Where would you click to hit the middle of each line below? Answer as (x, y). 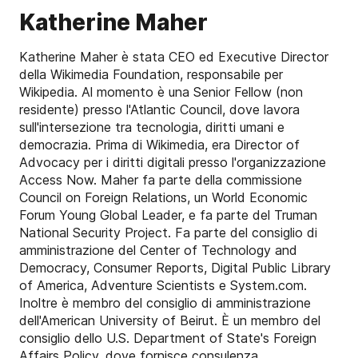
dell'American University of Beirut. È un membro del (170, 321)
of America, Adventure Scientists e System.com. (163, 286)
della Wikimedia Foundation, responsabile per (151, 75)
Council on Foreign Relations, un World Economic (163, 198)
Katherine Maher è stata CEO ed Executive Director (174, 57)
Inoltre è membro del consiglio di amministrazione (165, 303)
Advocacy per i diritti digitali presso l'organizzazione (173, 163)
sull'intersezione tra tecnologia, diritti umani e (152, 127)
